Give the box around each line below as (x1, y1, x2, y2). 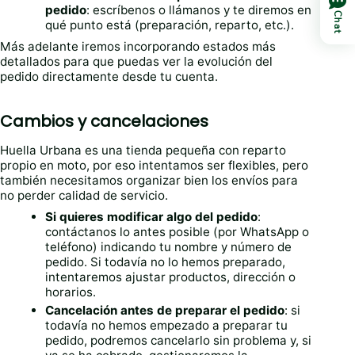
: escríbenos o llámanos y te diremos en (86, 2, 312, 18)
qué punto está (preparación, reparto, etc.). (45, 17, 295, 33)
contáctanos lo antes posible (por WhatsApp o (45, 224, 310, 240)
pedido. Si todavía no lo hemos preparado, (45, 254, 286, 270)
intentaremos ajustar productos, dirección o (45, 269, 296, 285)
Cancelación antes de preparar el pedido (45, 303, 285, 319)
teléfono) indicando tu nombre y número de (45, 239, 292, 255)
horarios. (45, 284, 97, 300)
